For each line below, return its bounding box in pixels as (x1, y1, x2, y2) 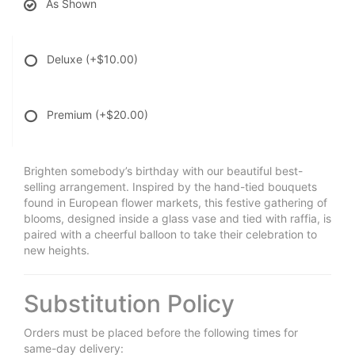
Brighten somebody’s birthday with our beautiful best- (24, 163, 303, 177)
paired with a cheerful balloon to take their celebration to (24, 227, 317, 241)
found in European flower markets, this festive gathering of (24, 195, 327, 209)
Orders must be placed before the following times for (24, 325, 298, 339)
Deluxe (47, 52, 86, 66)
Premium (47, 107, 95, 121)
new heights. (24, 242, 90, 257)
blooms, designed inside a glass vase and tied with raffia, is (24, 211, 331, 225)
